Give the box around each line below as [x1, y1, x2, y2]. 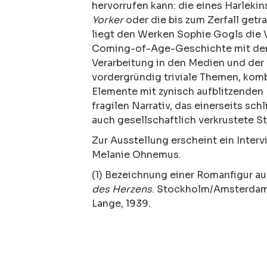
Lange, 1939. [92, 197, 151, 210]
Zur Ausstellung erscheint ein [92, 133, 237, 147]
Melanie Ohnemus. [92, 148, 181, 161]
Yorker [92, 13, 123, 26]
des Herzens [92, 182, 152, 195]
